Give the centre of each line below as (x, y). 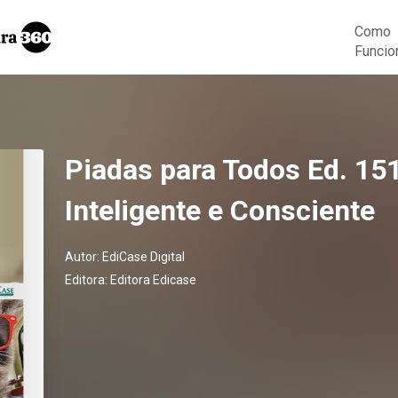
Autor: (84, 257)
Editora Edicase (153, 280)
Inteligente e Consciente (220, 211)
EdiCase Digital (143, 257)
